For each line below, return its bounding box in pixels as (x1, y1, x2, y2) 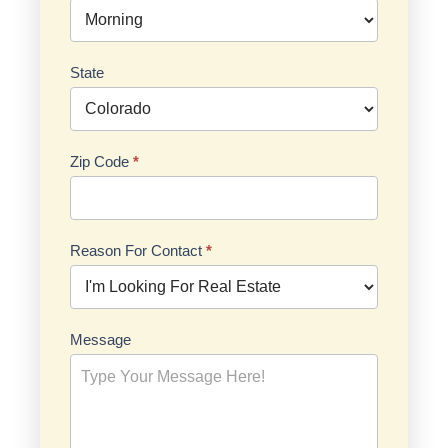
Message (70, 331, 131, 349)
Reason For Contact (70, 242, 206, 260)
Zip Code (70, 153, 133, 171)
